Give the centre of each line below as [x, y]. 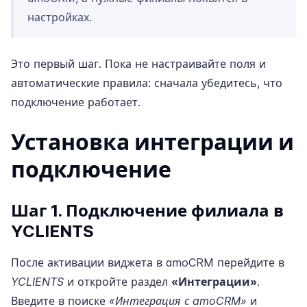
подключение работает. [76, 102]
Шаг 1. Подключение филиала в [147, 211]
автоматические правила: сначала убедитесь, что [147, 83]
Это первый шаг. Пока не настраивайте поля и [138, 64]
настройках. [60, 17]
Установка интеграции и [152, 142]
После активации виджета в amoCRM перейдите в [148, 262]
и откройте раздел [118, 282]
